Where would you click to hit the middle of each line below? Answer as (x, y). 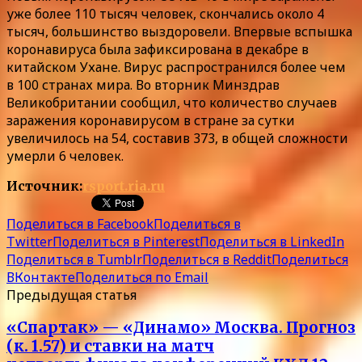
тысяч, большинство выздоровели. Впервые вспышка (179, 31)
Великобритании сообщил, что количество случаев (172, 102)
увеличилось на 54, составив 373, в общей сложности (177, 138)
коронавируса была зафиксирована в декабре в (158, 49)
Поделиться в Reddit (207, 259)
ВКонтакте (41, 277)
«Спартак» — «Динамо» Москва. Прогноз (181, 328)
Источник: (44, 185)
